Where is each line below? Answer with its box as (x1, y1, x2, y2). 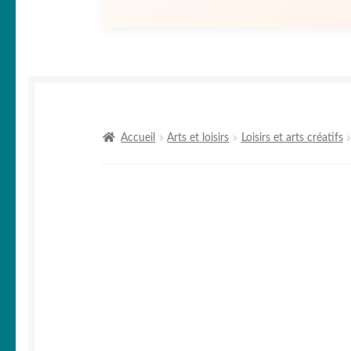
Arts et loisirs (167, 132, 230, 144)
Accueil (121, 132, 156, 144)
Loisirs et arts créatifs (241, 132, 343, 144)
